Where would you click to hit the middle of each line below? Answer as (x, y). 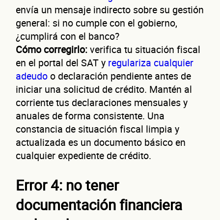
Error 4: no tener (67, 185)
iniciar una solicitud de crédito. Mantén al (104, 89)
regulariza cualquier (151, 62)
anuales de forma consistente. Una (90, 115)
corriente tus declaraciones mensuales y (102, 102)
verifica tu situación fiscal (144, 49)
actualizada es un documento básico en (101, 142)
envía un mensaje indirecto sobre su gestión (110, 9)
